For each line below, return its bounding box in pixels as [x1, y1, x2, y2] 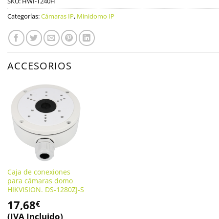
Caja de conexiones [7, 167, 70, 176]
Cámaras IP [41, 12, 74, 21]
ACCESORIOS [7, 59, 72, 73]
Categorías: [7, 12, 41, 21]
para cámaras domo [7, 175, 73, 185]
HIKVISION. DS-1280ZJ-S [7, 184, 84, 194]
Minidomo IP [77, 12, 114, 21]
